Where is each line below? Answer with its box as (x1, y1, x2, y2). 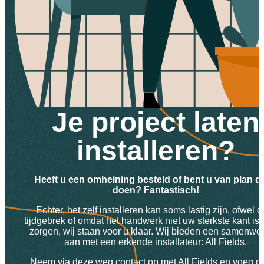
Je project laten (52, 106, 259, 138)
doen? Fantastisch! (112, 184, 199, 195)
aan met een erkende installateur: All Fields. (64, 236, 247, 247)
